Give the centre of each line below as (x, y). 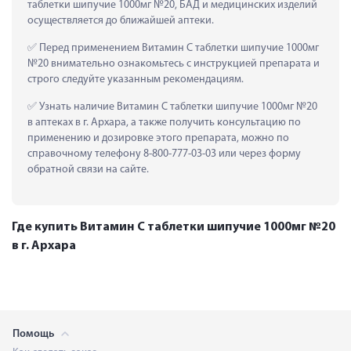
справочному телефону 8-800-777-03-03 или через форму (164, 154)
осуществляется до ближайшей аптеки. (121, 20)
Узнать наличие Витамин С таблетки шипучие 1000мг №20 (177, 107)
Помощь (34, 334)
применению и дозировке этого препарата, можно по (158, 138)
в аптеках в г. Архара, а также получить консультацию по (164, 122)
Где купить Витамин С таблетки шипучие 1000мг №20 (174, 227)
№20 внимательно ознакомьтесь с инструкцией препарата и (174, 63)
